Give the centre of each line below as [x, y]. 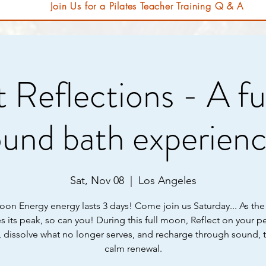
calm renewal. [133, 248]
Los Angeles [167, 180]
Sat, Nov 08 [97, 180]
